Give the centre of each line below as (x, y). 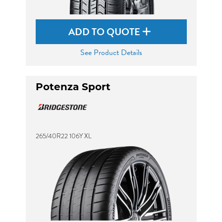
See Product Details (111, 53)
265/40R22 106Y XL (63, 136)
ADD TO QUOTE (105, 32)
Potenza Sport (73, 88)
